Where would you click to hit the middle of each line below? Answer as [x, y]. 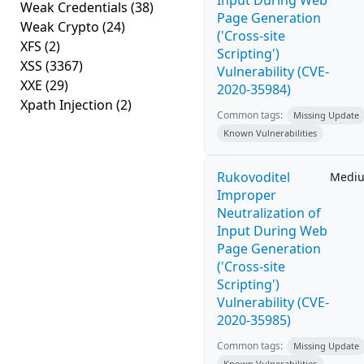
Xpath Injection [68, 105]
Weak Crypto [61, 27]
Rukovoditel [253, 177]
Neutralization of [269, 213]
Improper [247, 195]
